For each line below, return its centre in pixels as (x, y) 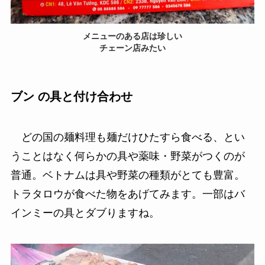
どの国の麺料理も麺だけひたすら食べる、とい (127, 138)
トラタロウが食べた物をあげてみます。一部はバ (127, 194)
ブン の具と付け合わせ (71, 96)
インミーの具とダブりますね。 (85, 213)
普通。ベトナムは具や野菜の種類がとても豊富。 (127, 175)
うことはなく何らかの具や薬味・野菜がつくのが (127, 156)
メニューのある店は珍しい (132, 36)
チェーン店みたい (132, 48)
